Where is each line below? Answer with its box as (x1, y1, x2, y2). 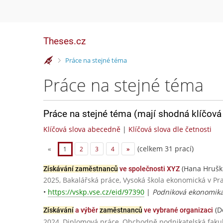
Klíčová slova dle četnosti (128, 124, 212, 134)
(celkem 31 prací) (135, 143, 194, 153)
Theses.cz (43, 35, 86, 47)
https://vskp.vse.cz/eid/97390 (48, 187, 144, 197)
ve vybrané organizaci (142, 206, 213, 215)
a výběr (74, 206, 100, 215)
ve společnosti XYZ (118, 165, 180, 173)
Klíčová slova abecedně (43, 124, 120, 134)
